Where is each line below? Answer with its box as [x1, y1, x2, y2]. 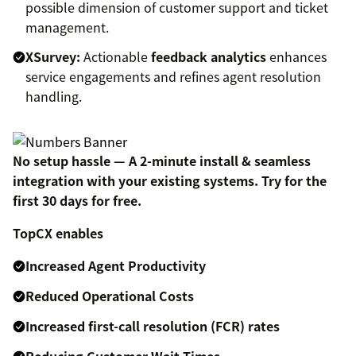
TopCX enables [13, 222, 103, 242]
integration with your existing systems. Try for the [13, 170, 327, 190]
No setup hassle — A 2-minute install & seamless [13, 150, 311, 170]
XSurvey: [25, 46, 80, 66]
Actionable [80, 46, 151, 66]
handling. [25, 86, 82, 106]
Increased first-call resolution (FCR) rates [25, 315, 280, 335]
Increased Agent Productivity [25, 255, 206, 275]
